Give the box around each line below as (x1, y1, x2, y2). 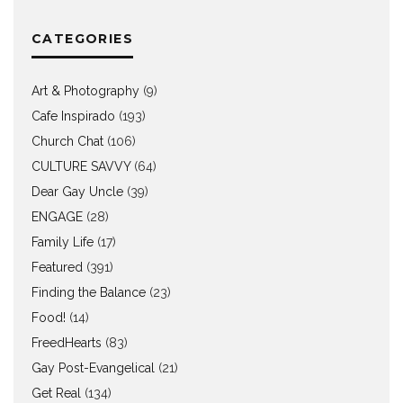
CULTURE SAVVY (31, 159, 130, 175)
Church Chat (31, 134, 103, 149)
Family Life (31, 235, 94, 250)
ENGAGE (31, 210, 83, 225)
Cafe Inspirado (31, 109, 115, 124)
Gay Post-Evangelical (31, 361, 155, 376)
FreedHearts (31, 336, 102, 351)
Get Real (31, 386, 81, 401)
